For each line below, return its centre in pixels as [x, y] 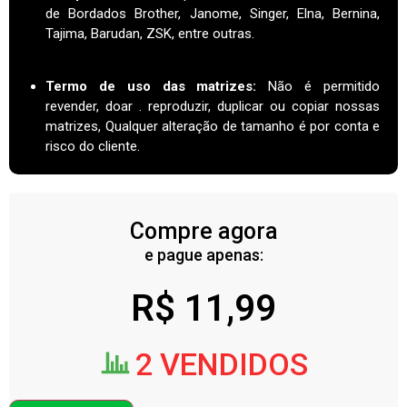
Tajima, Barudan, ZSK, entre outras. [150, 33]
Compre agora [203, 232]
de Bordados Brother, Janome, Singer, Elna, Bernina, [213, 13]
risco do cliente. [93, 147]
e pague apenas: [203, 255]
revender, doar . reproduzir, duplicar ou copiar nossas [213, 107]
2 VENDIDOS [221, 365]
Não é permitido [324, 87]
